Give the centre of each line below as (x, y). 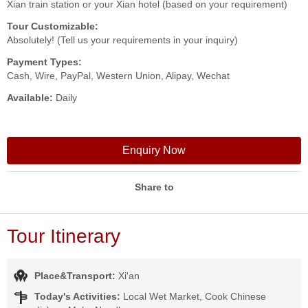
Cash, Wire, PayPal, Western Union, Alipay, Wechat (118, 76)
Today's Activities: (79, 296)
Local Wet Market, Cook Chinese (195, 296)
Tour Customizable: (53, 26)
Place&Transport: (76, 276)
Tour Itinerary (64, 236)
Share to (154, 187)
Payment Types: (44, 62)
